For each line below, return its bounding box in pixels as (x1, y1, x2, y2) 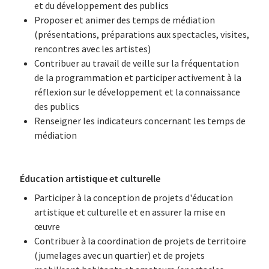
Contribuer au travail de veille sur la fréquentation (34, 57, 239, 69)
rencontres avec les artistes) (34, 43, 151, 55)
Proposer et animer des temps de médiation (34, 14, 215, 26)
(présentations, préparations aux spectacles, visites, (34, 28, 249, 40)
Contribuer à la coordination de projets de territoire (34, 235, 246, 247)
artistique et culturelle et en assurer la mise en (34, 206, 225, 218)
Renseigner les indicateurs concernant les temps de (34, 115, 246, 127)
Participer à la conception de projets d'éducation (34, 192, 233, 204)
